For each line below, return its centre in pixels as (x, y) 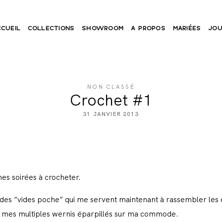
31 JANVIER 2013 (111, 114)
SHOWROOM (103, 28)
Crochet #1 (111, 101)
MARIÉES (187, 28)
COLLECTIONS (51, 28)
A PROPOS (148, 28)
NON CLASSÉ (111, 87)
